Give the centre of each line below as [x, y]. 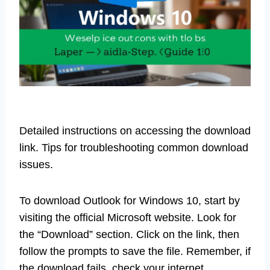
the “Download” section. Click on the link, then [129, 234]
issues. [36, 164]
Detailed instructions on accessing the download [135, 130]
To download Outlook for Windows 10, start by [130, 200]
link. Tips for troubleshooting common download [134, 147]
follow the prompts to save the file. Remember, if [135, 251]
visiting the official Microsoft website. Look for [128, 217]
